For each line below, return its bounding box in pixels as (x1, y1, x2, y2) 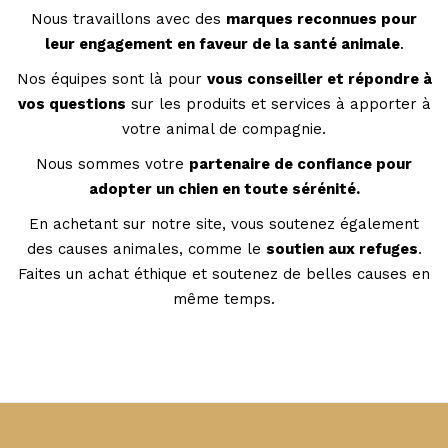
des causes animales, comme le (26, 239, 266, 258)
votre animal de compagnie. (122, 119, 326, 138)
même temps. (173, 289, 275, 308)
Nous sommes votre (36, 154, 189, 173)
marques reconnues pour (226, 9, 417, 28)
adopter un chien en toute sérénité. (88, 179, 360, 198)
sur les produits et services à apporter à (125, 94, 431, 113)
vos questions (17, 94, 126, 113)
